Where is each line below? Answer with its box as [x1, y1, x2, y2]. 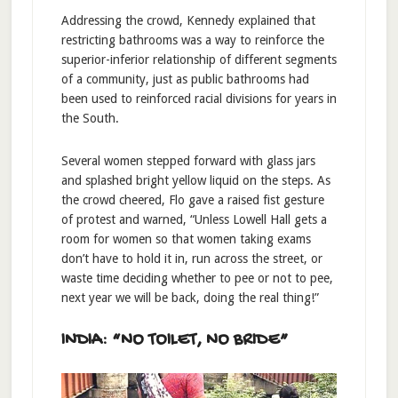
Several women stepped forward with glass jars [60, 154, 315, 169]
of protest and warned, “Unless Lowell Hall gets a [60, 212, 327, 227]
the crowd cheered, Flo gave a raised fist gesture [60, 193, 324, 208]
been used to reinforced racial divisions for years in [60, 92, 337, 107]
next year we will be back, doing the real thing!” [60, 291, 319, 306]
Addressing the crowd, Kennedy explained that [60, 13, 315, 28]
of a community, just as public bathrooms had [60, 72, 309, 87]
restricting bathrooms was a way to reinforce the [60, 33, 324, 48]
